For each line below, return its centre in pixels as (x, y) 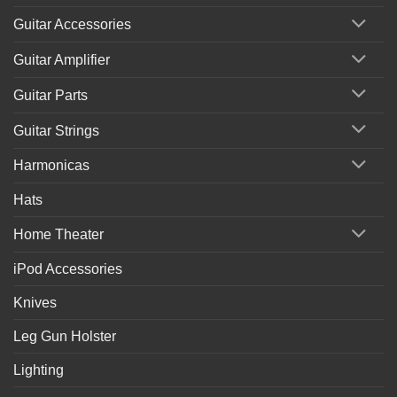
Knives (35, 303)
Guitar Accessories (72, 25)
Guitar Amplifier (62, 60)
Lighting (39, 370)
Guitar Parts (51, 95)
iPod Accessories (68, 269)
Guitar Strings (56, 130)
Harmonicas (51, 166)
